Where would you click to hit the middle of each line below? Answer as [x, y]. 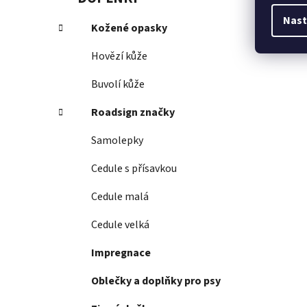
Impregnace [121, 253]
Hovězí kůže [119, 57]
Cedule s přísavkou [134, 169]
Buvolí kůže [118, 85]
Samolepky [117, 141]
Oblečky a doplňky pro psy [156, 281]
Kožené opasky [129, 28]
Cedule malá [120, 197]
